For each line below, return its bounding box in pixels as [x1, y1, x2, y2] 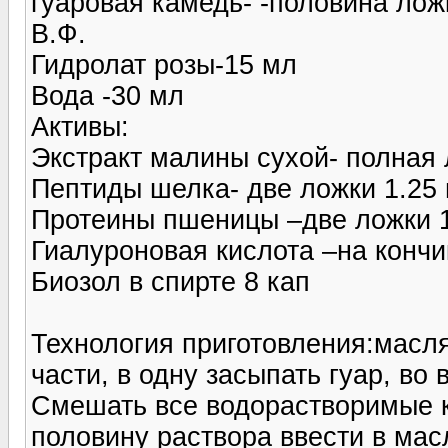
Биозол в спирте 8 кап [31, 266, 310, 297]
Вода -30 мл [31, 80, 184, 111]
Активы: [31, 111, 129, 142]
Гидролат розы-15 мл [31, 49, 297, 80]
